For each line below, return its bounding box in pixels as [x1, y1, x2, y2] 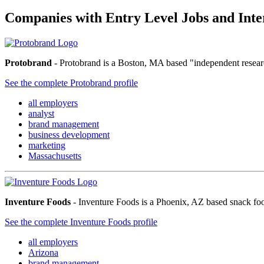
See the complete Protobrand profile [5, 77, 138, 88]
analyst [28, 108, 54, 118]
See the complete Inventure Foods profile [5, 216, 157, 227]
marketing [28, 140, 65, 150]
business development [28, 129, 110, 140]
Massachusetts [28, 150, 81, 161]
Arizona [28, 247, 58, 258]
